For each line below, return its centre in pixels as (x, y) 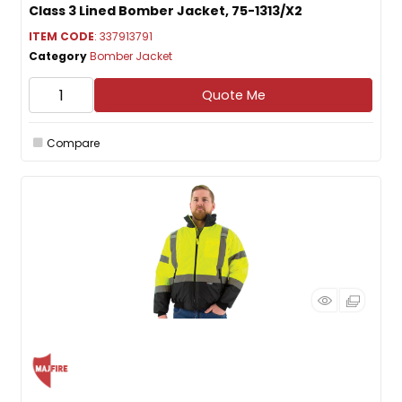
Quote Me (233, 95)
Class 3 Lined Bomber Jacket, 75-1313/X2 (166, 11)
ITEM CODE (61, 36)
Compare (73, 143)
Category (58, 56)
